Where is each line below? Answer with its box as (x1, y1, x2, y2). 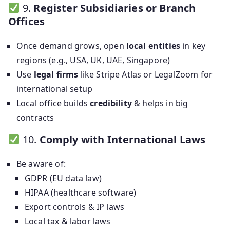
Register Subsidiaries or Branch (33, 1, 196, 15)
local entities (126, 40, 181, 52)
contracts (16, 112, 54, 124)
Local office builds (16, 98, 90, 109)
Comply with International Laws (39, 132, 206, 147)
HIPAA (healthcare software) (25, 187, 137, 199)
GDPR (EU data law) (25, 172, 102, 184)
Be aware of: (16, 158, 66, 170)
